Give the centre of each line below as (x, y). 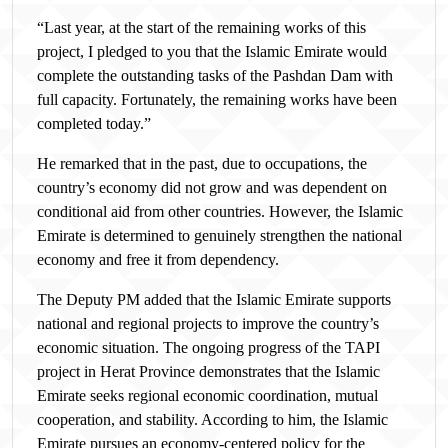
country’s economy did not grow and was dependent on (212, 188)
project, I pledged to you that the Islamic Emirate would (212, 52)
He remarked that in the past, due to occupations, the (202, 164)
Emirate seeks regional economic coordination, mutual (207, 396)
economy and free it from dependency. (158, 260)
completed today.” (94, 124)
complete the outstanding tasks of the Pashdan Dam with (215, 76)
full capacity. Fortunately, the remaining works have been (217, 100)
